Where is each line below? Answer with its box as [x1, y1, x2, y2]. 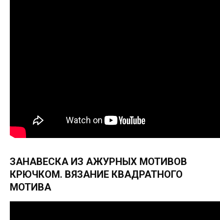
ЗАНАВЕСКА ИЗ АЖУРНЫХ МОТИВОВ [10, 156, 187, 168]
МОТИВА [10, 181, 51, 193]
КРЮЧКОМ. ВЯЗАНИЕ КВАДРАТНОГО [10, 168, 183, 181]
